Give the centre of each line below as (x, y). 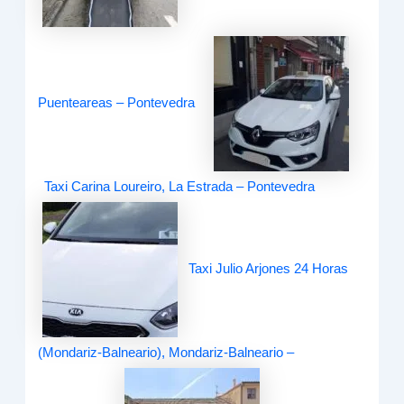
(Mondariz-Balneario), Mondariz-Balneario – (166, 353)
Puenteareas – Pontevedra (117, 103)
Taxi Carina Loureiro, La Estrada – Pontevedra (180, 187)
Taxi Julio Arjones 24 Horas (269, 269)
